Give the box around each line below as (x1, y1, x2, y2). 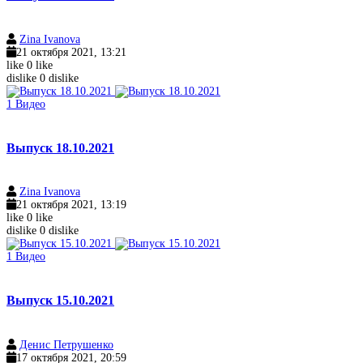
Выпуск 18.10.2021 (6, 140, 114, 155)
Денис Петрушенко (19, 338, 113, 351)
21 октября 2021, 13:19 (16, 199, 126, 211)
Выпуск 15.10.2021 (6, 293, 114, 308)
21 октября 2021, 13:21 (16, 45, 126, 58)
